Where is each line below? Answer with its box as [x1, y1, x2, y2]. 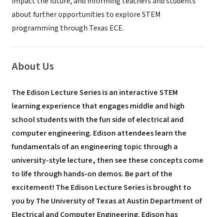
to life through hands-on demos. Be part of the [12, 169, 172, 179]
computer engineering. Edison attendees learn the [12, 128, 186, 139]
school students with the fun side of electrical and [12, 114, 184, 125]
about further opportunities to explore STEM [12, 9, 161, 20]
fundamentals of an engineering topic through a [12, 141, 178, 152]
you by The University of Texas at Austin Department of [12, 196, 202, 206]
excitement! [12, 182, 54, 193]
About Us [12, 59, 54, 74]
